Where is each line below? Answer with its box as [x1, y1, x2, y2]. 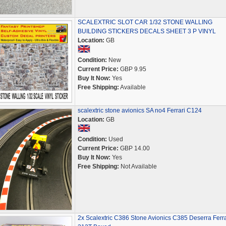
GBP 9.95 [118, 66, 146, 73]
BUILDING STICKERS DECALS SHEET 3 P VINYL [77, 28, 216, 35]
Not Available [119, 163, 157, 170]
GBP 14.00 [118, 145, 150, 152]
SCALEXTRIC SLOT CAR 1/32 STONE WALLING [77, 19, 212, 26]
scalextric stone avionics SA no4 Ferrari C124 [77, 107, 202, 114]
